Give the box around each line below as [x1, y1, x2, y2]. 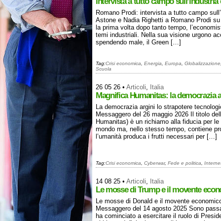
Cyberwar [144, 160, 165, 166]
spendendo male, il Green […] [96, 38, 181, 46]
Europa [165, 61, 182, 66]
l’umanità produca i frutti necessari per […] [96, 133, 217, 140]
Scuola [96, 66, 111, 72]
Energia [144, 61, 162, 66]
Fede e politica [168, 160, 201, 166]
